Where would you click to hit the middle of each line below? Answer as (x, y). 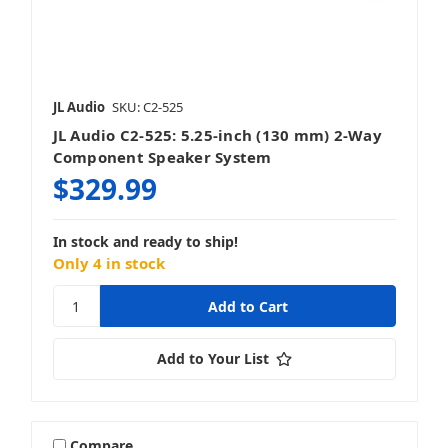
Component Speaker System (162, 157)
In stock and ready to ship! (145, 242)
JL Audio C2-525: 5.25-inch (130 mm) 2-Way (217, 135)
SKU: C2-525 (147, 107)
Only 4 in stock (108, 263)
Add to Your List (212, 359)
